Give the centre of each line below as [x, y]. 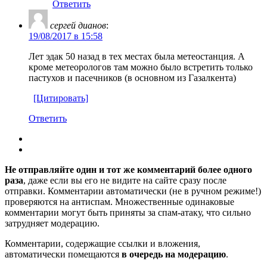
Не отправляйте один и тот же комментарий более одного [128, 169]
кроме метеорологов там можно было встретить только [141, 67]
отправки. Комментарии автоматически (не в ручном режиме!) [133, 191]
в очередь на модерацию [174, 254]
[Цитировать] [61, 98]
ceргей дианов [78, 25]
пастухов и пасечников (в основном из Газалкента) [132, 77]
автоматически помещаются [63, 254]
